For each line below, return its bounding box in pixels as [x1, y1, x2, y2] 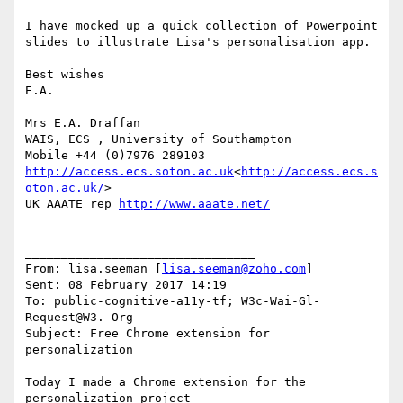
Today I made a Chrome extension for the [25, 375, 306, 390]
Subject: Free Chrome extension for [25, 327, 270, 341]
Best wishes [25, 67, 104, 82]
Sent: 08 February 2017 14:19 [25, 278, 227, 292]
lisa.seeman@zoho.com [162, 262, 306, 276]
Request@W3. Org [25, 310, 133, 325]
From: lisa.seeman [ [25, 262, 162, 276]
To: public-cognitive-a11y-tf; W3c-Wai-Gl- [25, 294, 320, 309]
